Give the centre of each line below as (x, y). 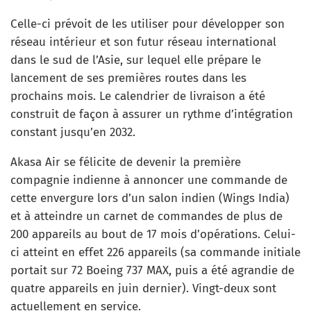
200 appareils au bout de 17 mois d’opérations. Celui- (153, 234)
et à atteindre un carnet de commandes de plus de (146, 216)
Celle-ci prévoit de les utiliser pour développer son (148, 24)
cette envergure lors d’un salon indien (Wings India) (150, 198)
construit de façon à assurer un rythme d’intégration (152, 114)
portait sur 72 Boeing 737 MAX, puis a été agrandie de (152, 270)
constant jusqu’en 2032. (73, 132)
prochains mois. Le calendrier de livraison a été (138, 96)
